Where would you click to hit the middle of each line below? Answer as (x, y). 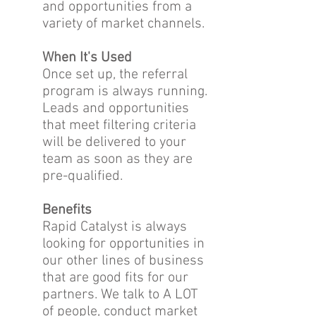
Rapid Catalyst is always (115, 227)
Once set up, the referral (115, 75)
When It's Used (87, 58)
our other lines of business (123, 261)
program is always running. (125, 92)
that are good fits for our (115, 278)
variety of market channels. (123, 24)
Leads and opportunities (116, 109)
